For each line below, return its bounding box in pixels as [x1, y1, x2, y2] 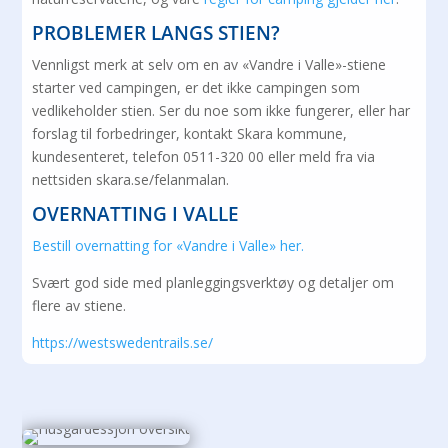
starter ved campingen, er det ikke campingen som [32, 77, 361, 97]
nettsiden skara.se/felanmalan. [32, 169, 230, 189]
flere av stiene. [32, 295, 127, 315]
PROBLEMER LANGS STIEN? [32, 19, 281, 46]
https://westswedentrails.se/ [32, 332, 214, 352]
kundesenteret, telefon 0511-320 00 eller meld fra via [32, 146, 376, 166]
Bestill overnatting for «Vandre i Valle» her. [32, 235, 305, 255]
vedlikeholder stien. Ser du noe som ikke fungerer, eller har [32, 100, 411, 120]
